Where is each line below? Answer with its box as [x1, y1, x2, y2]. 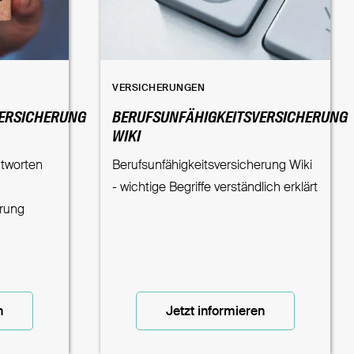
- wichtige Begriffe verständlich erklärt [112, 181, 318, 194]
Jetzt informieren [166, 305, 265, 318]
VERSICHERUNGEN [112, 83, 205, 93]
